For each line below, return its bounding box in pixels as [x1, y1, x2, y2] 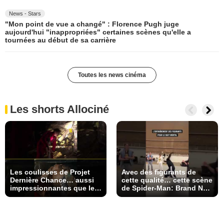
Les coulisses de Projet [10, 168, 90, 176]
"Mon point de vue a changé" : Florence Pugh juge [5, 19, 179, 28]
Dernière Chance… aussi [10, 176, 94, 184]
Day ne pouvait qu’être [121, 192, 199, 200]
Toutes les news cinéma [78, 71, 146, 78]
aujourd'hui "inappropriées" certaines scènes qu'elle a [5, 27, 191, 36]
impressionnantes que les [10, 184, 98, 192]
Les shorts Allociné [10, 102, 109, 115]
